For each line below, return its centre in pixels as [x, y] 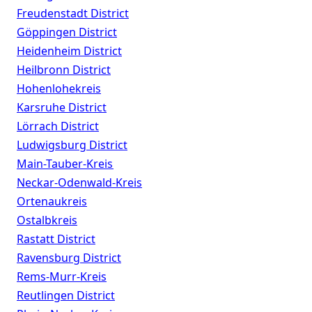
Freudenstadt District [73, 14]
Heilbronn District [64, 70]
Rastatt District [56, 239]
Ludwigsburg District [72, 145]
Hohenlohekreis [59, 89]
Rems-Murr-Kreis [62, 277]
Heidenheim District [69, 51]
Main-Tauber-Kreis [65, 164]
